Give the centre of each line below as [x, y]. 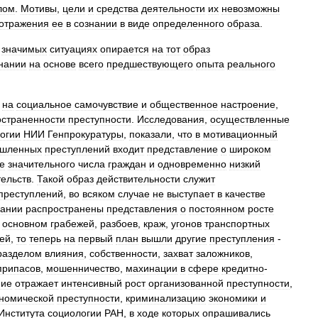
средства [117, 9]
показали [150, 134]
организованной [186, 283]
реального [251, 64]
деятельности [173, 9]
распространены [65, 209]
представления [142, 209]
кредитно [243, 268]
